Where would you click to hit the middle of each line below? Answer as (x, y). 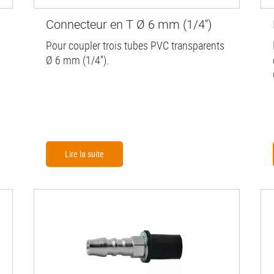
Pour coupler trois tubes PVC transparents (135, 45)
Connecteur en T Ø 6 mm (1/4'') (129, 24)
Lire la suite (84, 154)
